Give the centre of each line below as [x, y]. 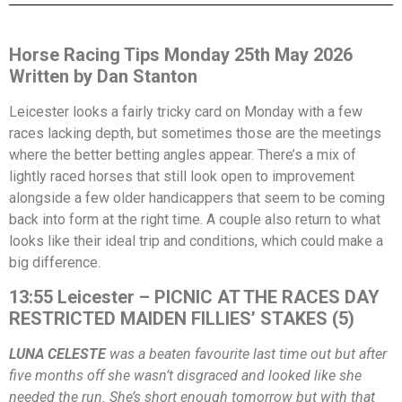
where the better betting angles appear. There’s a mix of [183, 154]
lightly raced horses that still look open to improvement [182, 176]
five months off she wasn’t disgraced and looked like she [185, 376]
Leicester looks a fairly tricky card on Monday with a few [186, 111]
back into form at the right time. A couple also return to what [195, 219]
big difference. [55, 262]
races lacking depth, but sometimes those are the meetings [195, 133]
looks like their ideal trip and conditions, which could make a [196, 240]
